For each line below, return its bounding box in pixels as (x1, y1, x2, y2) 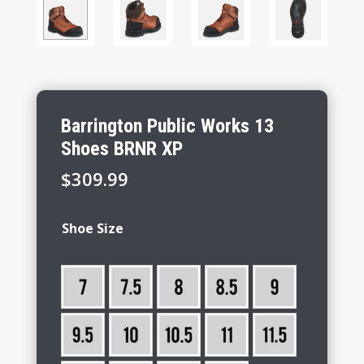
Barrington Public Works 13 (60, 114, 274, 137)
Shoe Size (61, 219, 123, 237)
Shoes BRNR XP (60, 136, 183, 160)
